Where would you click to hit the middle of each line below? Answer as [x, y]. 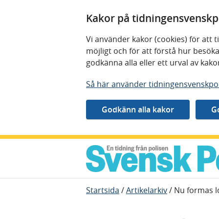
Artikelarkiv [147, 190]
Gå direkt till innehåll [45, 145]
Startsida [103, 190]
